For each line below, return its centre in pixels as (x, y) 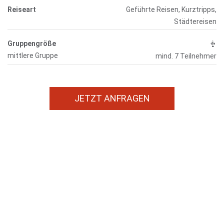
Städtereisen (195, 21)
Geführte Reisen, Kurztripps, (171, 9)
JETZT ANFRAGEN (112, 98)
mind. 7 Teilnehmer (186, 56)
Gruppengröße (32, 43)
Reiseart (22, 9)
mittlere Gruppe (33, 55)
